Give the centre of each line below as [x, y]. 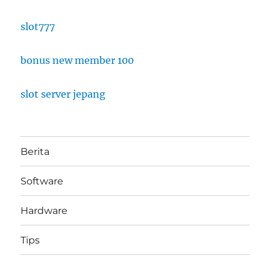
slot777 [38, 27]
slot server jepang [63, 94]
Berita [35, 151]
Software [42, 181]
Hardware [44, 210]
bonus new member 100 [77, 61]
